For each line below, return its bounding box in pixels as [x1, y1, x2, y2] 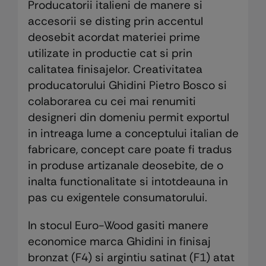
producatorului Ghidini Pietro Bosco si [27, 78, 227, 93]
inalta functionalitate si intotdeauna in [27, 174, 228, 189]
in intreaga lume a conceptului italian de [27, 126, 239, 141]
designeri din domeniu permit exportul [27, 110, 229, 125]
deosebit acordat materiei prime [27, 30, 200, 45]
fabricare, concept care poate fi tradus [27, 142, 232, 157]
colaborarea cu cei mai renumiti [27, 94, 196, 109]
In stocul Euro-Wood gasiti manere [27, 218, 208, 233]
